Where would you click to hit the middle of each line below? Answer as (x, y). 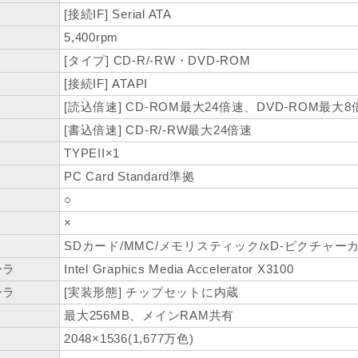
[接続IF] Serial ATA (118, 14)
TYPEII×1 (92, 153)
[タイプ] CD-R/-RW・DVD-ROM (157, 61)
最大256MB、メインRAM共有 (149, 316)
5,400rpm (91, 38)
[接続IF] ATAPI (106, 84)
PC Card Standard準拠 (129, 177)
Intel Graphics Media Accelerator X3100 (179, 269)
